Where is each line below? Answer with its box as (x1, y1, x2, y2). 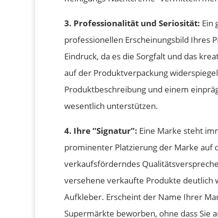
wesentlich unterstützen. (64, 100, 158, 112)
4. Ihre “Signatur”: (64, 125, 137, 137)
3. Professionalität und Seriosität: (64, 18, 200, 29)
